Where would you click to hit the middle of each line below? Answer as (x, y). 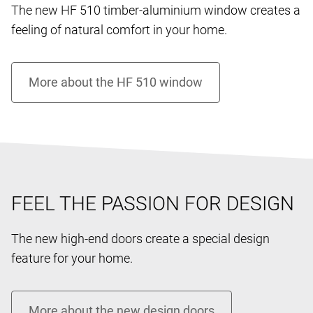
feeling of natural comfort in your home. (119, 29)
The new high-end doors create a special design (140, 238)
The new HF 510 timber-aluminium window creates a (156, 10)
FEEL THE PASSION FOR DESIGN (153, 203)
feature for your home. (72, 258)
